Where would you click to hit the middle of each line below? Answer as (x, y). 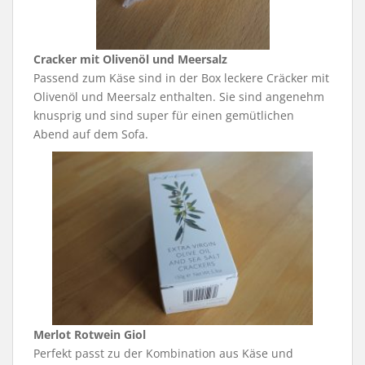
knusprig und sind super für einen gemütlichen (164, 115)
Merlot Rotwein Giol (90, 334)
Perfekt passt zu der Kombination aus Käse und (163, 353)
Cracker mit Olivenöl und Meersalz (130, 59)
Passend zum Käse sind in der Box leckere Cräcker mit (181, 77)
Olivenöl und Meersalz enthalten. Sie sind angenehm (179, 96)
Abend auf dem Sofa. (91, 134)
